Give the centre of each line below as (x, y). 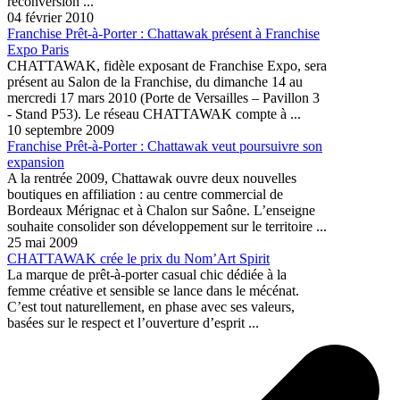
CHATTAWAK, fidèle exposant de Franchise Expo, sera (167, 65)
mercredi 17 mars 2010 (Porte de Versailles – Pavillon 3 (163, 97)
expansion (36, 162)
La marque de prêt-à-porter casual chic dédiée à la (147, 274)
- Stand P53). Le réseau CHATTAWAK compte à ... (154, 113)
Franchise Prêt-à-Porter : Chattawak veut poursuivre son (165, 146)
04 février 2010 (50, 17)
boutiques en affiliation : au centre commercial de (145, 194)
